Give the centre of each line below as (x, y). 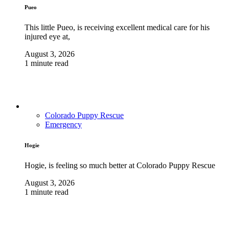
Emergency (63, 124)
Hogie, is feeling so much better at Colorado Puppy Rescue (120, 165)
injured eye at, (47, 37)
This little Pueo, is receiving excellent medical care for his (117, 27)
